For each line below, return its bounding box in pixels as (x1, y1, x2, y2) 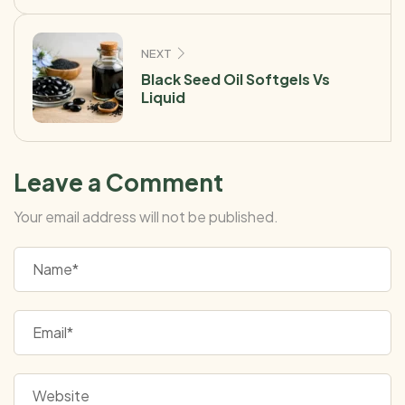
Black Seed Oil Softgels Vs (141, 69, 330, 89)
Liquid (141, 87, 185, 107)
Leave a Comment (14, 166, 223, 197)
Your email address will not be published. (14, 206, 278, 226)
